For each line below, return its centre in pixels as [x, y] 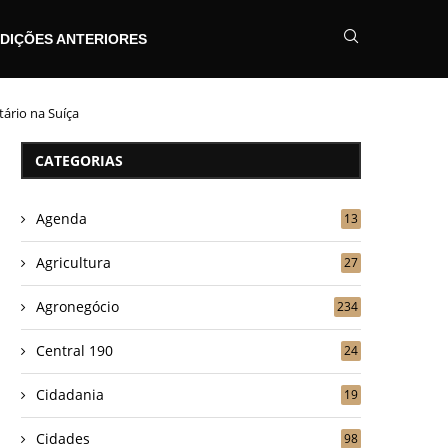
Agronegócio [77, 306]
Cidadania [70, 394]
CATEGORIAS [79, 160]
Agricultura [73, 262]
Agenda [61, 218]
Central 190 [74, 350]
